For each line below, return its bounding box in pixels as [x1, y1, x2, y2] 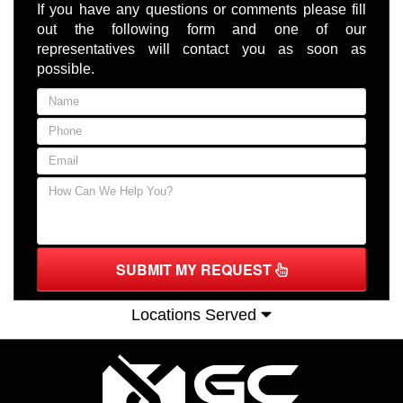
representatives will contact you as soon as [37, 41, 366, 58]
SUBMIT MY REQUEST [115, 259, 275, 281]
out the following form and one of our [37, 22, 366, 38]
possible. [37, 61, 94, 77]
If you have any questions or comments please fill [37, 2, 366, 18]
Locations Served [131, 305, 262, 324]
